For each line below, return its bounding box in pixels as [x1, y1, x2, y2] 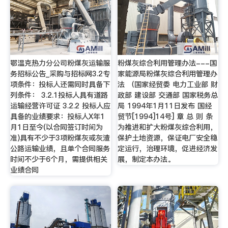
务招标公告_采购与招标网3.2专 [10, 69, 110, 79]
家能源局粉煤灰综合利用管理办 [118, 69, 218, 79]
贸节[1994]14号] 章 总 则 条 [118, 111, 213, 122]
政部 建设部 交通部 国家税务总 [118, 90, 218, 101]
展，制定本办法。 [118, 154, 175, 165]
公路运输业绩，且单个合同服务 [10, 144, 110, 154]
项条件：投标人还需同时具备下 [10, 79, 110, 90]
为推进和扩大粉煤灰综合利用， [118, 122, 218, 133]
